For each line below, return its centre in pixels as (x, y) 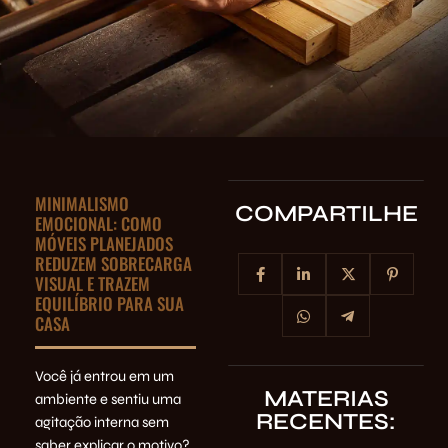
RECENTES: (326, 421)
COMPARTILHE (326, 213)
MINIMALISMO (82, 204)
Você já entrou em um (104, 376)
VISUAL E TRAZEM (92, 284)
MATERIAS (326, 398)
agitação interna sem (102, 422)
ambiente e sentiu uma (108, 399)
